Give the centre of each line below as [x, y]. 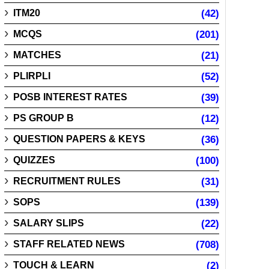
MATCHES [38, 55]
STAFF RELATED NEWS [69, 244]
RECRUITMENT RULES [67, 181]
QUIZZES [35, 160]
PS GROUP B [44, 118]
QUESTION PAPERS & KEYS [80, 139]
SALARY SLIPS [49, 223]
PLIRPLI [32, 76]
